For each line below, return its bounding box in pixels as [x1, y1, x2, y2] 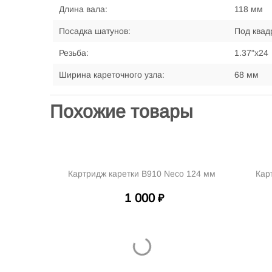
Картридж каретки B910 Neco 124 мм [68, 169, 216, 178]
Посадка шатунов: [59, 26, 131, 36]
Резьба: [59, 48, 89, 58]
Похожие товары [50, 101, 193, 121]
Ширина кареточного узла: [59, 70, 165, 80]
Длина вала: [59, 4, 107, 14]
